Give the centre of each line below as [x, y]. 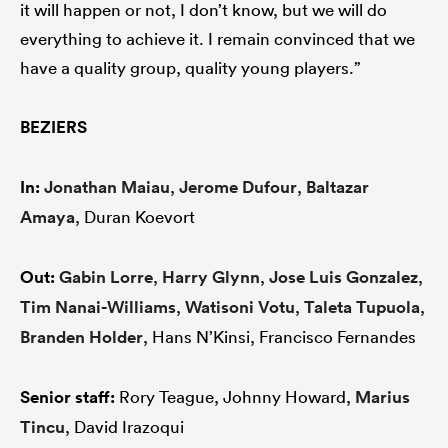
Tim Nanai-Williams [98, 306]
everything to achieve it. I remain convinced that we [217, 38]
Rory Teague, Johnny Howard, [235, 396]
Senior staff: [67, 396]
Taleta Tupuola [362, 306]
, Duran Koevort [135, 216]
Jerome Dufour [238, 186]
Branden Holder [81, 336]
